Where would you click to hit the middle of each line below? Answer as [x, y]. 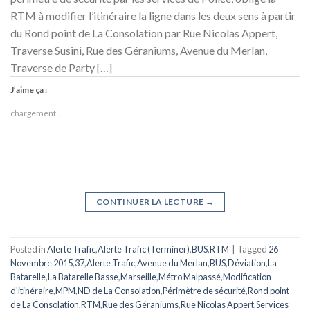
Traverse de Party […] [61, 67]
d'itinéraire [32, 291]
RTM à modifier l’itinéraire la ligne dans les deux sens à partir [153, 15]
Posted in [29, 249]
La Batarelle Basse [83, 277]
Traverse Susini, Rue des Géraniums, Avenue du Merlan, [139, 50]
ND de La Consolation [119, 291]
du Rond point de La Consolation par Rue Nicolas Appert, [144, 33]
